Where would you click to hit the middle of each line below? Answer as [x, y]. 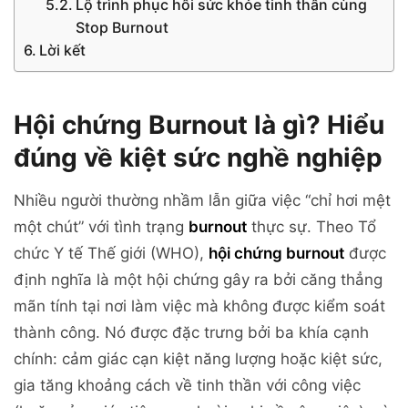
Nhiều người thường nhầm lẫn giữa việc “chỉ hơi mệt [202, 200]
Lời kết [63, 50]
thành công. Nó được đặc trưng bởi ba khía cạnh [191, 332]
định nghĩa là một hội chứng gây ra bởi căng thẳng [198, 279]
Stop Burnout [122, 27]
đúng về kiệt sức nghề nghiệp [198, 157]
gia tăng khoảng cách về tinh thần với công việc [187, 385]
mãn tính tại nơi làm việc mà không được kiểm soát [199, 306]
